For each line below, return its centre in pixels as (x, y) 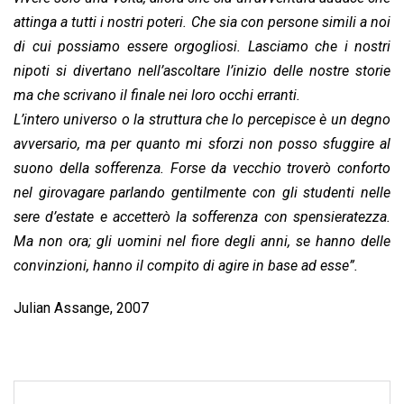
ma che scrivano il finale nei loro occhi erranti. (157, 95)
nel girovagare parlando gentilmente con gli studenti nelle (202, 192)
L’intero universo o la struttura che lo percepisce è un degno (202, 119)
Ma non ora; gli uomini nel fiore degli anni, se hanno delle (202, 241)
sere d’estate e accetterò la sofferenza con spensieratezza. (202, 216)
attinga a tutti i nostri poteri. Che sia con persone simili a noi (202, 22)
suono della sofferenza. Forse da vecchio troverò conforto (202, 168)
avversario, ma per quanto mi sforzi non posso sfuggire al (202, 143)
